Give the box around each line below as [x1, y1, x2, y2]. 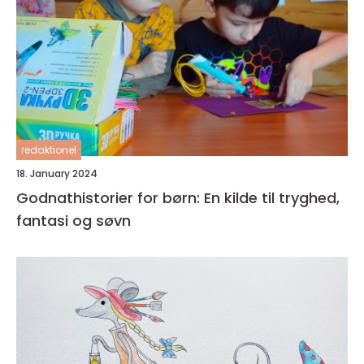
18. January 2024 [16, 167, 97, 180]
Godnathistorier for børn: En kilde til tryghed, [16, 188, 340, 208]
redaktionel [21, 143, 76, 157]
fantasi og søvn [16, 210, 131, 231]
